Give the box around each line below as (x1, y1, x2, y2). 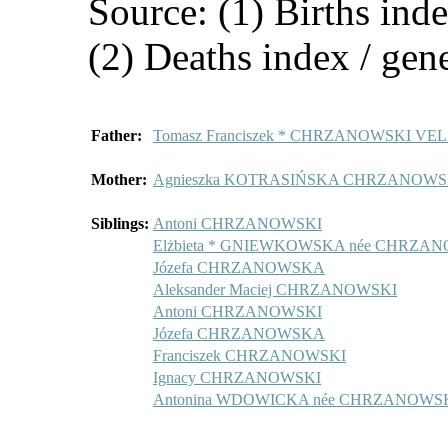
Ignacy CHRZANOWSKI (153, 368, 321, 386)
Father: (91, 126, 142, 144)
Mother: (91, 170, 147, 188)
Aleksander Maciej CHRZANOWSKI (153, 280, 397, 298)
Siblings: (91, 214, 149, 232)
